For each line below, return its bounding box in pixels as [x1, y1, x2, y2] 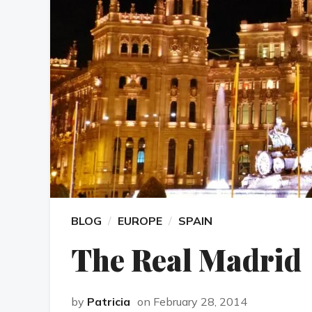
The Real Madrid [71, 240, 302, 280]
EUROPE [118, 214, 162, 228]
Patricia [87, 295, 130, 309]
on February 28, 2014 [137, 295, 247, 309]
